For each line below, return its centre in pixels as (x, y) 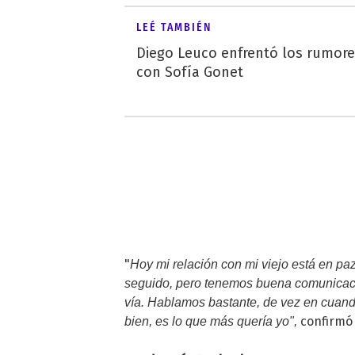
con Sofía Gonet (190, 73)
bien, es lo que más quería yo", (211, 322)
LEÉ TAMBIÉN (174, 28)
